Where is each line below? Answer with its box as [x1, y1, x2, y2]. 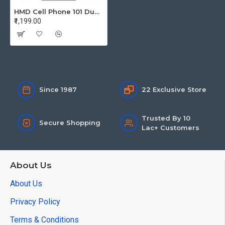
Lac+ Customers [141, 123, 199, 132]
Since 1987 [39, 85, 77, 93]
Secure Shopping [39, 119, 100, 127]
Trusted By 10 [141, 114, 190, 122]
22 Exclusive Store [141, 85, 206, 93]
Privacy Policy [10, 196, 60, 206]
